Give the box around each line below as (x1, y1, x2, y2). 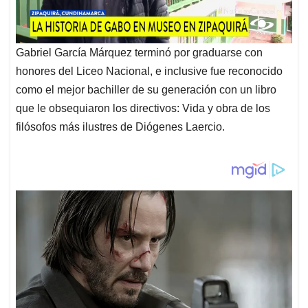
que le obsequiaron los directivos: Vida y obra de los (16, 102, 273, 115)
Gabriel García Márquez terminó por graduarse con (16, 47, 263, 59)
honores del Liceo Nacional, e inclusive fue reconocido (16, 65, 283, 78)
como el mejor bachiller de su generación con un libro (16, 84, 276, 96)
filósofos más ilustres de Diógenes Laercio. (16, 121, 225, 133)
